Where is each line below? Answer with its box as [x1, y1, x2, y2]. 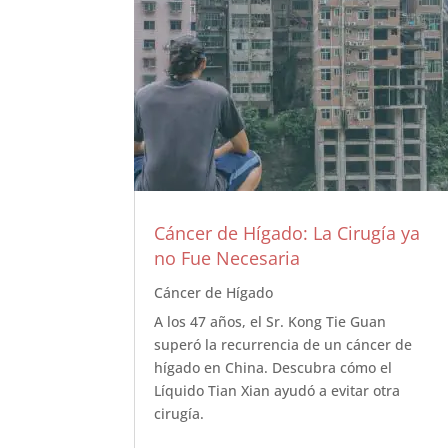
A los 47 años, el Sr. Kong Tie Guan [154, 311, 387, 331]
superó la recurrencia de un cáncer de [154, 334, 413, 354]
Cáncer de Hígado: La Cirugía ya [154, 220, 421, 245]
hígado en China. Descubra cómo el [154, 357, 393, 377]
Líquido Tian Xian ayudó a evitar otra [154, 380, 401, 400]
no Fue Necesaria [154, 245, 301, 270]
